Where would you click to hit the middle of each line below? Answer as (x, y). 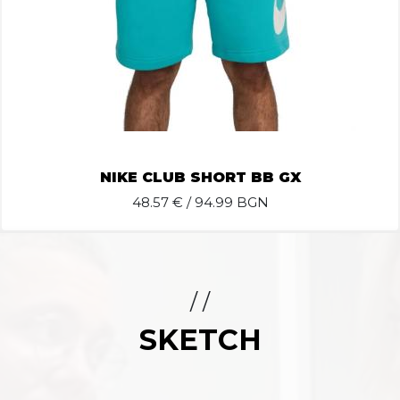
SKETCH (200, 340)
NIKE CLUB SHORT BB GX (200, 177)
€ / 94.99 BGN (218, 202)
